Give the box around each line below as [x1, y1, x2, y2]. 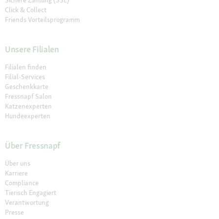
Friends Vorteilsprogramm [5, 15, 80, 24]
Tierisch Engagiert [5, 188, 56, 197]
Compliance [5, 178, 39, 188]
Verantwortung [5, 198, 49, 207]
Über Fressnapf [5, 140, 60, 152]
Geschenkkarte [5, 82, 48, 91]
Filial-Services [5, 72, 45, 82]
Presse [5, 208, 24, 217]
